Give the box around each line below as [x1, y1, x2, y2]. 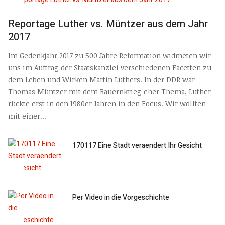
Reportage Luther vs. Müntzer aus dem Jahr [8, 17, 208, 32]
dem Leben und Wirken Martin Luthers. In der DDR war [8, 74, 195, 84]
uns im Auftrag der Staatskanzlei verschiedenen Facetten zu [8, 62, 211, 72]
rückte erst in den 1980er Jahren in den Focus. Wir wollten [8, 98, 206, 108]
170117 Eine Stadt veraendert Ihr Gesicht [72, 140, 202, 151]
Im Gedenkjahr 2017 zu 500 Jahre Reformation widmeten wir [8, 50, 211, 60]
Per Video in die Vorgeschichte [72, 192, 170, 203]
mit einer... [8, 110, 46, 121]
